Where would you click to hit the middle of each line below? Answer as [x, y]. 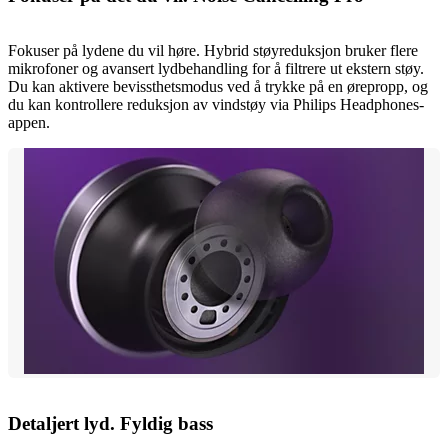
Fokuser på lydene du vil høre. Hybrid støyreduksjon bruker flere [213, 51]
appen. [29, 123]
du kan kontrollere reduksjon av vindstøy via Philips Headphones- [216, 105]
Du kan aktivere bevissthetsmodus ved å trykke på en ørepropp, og [218, 87]
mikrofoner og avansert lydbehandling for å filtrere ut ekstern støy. [216, 69]
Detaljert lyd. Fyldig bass [110, 423]
